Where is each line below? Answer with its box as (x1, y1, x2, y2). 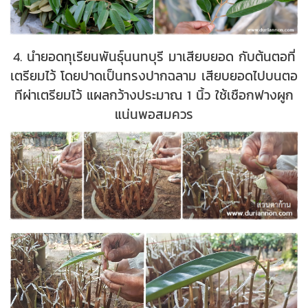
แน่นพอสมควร (115, 104, 193, 124)
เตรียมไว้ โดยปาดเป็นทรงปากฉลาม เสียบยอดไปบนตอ (10, 65, 298, 85)
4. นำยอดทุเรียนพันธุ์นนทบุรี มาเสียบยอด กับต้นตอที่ (12, 46, 296, 66)
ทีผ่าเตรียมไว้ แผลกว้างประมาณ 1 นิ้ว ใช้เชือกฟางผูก (14, 85, 294, 104)
